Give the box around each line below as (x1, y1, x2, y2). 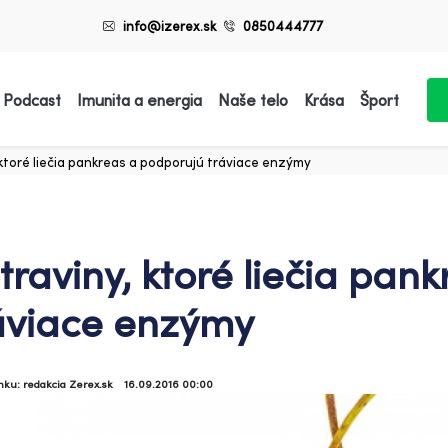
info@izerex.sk (123, 17, 217, 34)
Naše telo (217, 90, 288, 110)
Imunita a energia (76, 90, 202, 110)
